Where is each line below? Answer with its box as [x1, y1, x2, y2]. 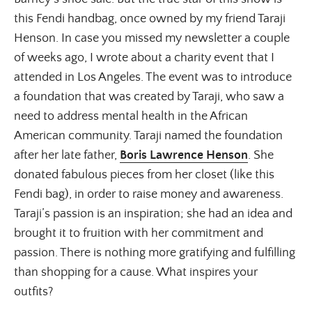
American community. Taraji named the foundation [14, 128, 283, 143]
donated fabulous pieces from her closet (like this [14, 167, 274, 182]
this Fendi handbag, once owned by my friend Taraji [14, 11, 286, 26]
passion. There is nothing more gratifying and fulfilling [14, 245, 295, 260]
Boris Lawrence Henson [120, 148, 248, 162]
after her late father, [14, 148, 120, 162]
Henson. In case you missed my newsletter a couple [14, 31, 290, 45]
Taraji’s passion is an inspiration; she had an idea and [14, 206, 292, 221]
